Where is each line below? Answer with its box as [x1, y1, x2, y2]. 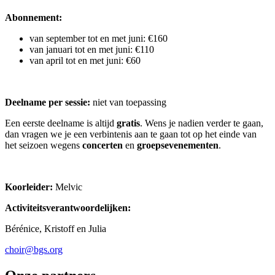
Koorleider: [5, 182, 53, 193]
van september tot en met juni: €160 [29, 33, 168, 44]
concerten [82, 140, 123, 151]
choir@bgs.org [5, 244, 63, 255]
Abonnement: [5, 12, 62, 23]
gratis [117, 118, 140, 129]
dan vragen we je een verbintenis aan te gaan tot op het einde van [5, 129, 257, 140]
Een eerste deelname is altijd [5, 118, 117, 129]
